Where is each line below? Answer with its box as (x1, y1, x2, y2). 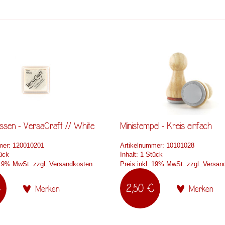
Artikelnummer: (120, 142, 164, 150)
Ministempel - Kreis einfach (120, 121, 212, 132)
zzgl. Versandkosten (33, 160, 92, 168)
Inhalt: (120, 151, 140, 159)
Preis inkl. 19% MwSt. (120, 160, 187, 168)
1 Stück (140, 151, 163, 159)
